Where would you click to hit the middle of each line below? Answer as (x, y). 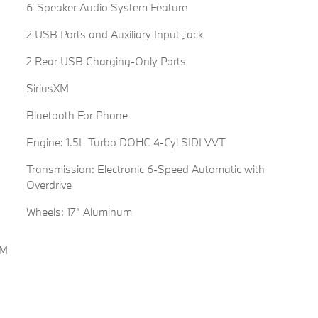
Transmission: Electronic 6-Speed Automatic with (145, 169)
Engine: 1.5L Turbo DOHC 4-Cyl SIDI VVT (126, 142)
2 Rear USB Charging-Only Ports (106, 61)
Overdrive (49, 185)
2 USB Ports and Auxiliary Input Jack (114, 34)
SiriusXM (47, 88)
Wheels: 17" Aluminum (79, 212)
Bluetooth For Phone (77, 115)
